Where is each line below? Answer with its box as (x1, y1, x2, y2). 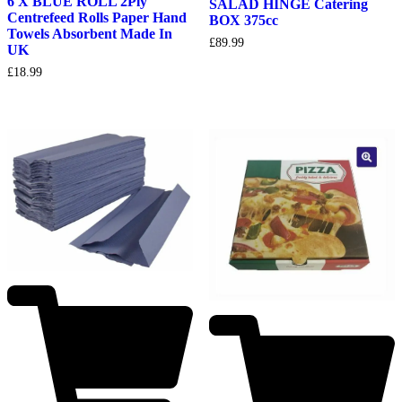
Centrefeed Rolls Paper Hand (7, 9, 187, 25)
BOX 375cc (208, 13, 278, 29)
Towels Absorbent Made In (7, 25, 172, 41)
